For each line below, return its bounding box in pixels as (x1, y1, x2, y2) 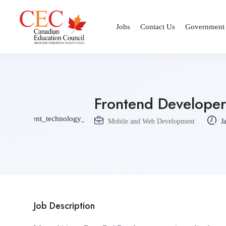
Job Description (34, 199, 95, 212)
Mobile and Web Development (108, 118, 195, 126)
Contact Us (140, 22, 175, 31)
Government (185, 22, 224, 31)
